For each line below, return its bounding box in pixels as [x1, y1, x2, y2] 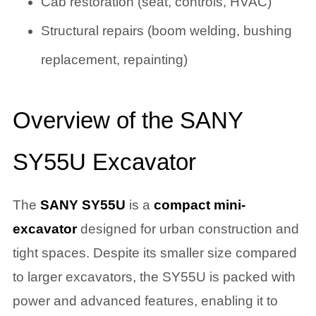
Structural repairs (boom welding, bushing [40, 23, 292, 38]
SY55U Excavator [12, 149, 196, 176]
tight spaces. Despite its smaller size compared [12, 245, 297, 260]
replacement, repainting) [40, 52, 188, 67]
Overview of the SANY [12, 107, 243, 134]
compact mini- [153, 197, 245, 212]
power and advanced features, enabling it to [12, 293, 278, 308]
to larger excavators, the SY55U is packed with [12, 269, 296, 284]
